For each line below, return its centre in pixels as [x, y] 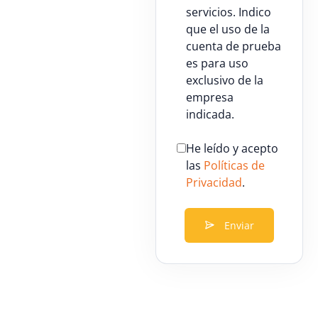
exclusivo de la [224, 81]
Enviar [239, 225]
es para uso [217, 64]
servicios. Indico [228, 12]
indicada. [210, 115]
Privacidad [214, 183]
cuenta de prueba [233, 46]
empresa [209, 98]
